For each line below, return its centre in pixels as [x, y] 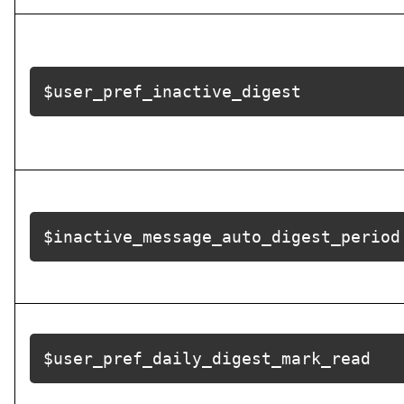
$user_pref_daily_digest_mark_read [207, 358]
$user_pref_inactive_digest [172, 92]
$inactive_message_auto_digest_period [222, 237]
